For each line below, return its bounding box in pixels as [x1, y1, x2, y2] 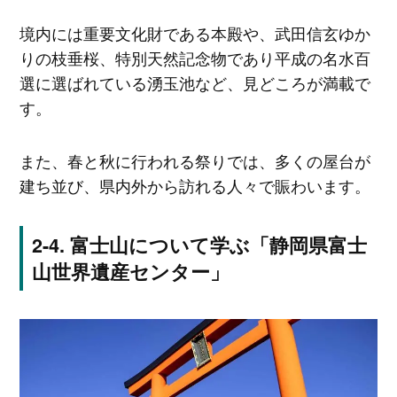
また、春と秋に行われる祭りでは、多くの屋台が [19, 148, 370, 172]
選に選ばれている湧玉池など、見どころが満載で [19, 71, 370, 95]
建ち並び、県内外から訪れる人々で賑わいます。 [19, 173, 370, 197]
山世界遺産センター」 [31, 257, 230, 285]
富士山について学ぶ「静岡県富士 [69, 230, 367, 259]
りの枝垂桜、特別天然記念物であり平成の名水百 [19, 46, 370, 70]
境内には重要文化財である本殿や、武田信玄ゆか [19, 21, 370, 45]
